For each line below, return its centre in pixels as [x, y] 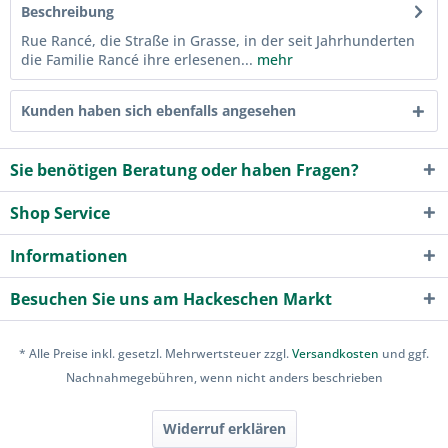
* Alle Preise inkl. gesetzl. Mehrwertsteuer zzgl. [155, 354]
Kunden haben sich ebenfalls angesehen [158, 110]
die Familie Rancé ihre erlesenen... [137, 59]
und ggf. [404, 354]
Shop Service [60, 213]
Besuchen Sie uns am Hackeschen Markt [171, 299]
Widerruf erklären [224, 429]
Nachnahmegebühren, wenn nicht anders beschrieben [224, 378]
